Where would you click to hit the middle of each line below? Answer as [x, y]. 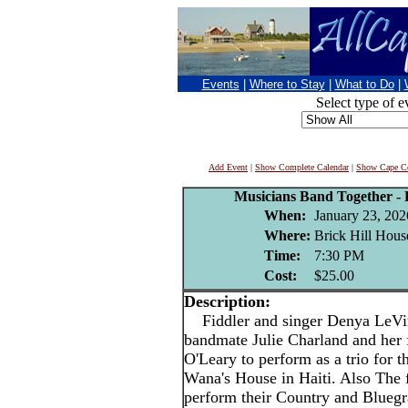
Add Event [228, 167]
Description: [227, 301]
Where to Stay [287, 84]
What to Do [364, 84]
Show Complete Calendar [302, 167]
